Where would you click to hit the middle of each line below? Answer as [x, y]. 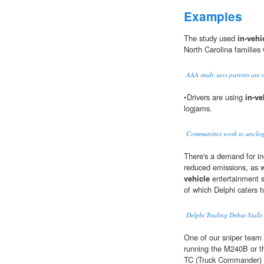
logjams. [198, 108]
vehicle [197, 179]
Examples [213, 16]
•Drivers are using [214, 97]
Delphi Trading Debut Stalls [224, 215]
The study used [211, 38]
